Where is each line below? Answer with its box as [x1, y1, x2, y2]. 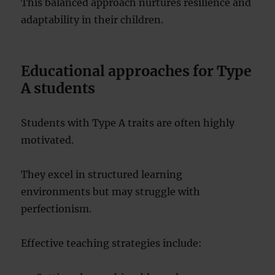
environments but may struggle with [21, 185, 201, 198]
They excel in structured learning [21, 168, 183, 180]
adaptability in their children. [21, 14, 164, 26]
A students [21, 79, 96, 97]
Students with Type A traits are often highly [21, 117, 235, 129]
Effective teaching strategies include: [21, 237, 203, 249]
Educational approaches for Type [21, 62, 252, 80]
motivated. [21, 134, 74, 146]
